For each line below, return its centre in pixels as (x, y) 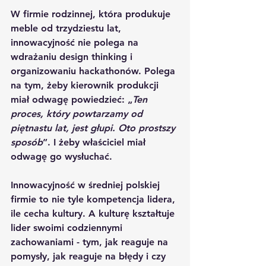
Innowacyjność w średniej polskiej (87, 185)
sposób (27, 142)
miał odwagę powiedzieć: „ (72, 99)
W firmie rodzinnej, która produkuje (92, 14)
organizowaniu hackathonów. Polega (94, 71)
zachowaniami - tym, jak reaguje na (91, 242)
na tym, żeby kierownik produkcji (86, 85)
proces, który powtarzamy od (78, 113)
